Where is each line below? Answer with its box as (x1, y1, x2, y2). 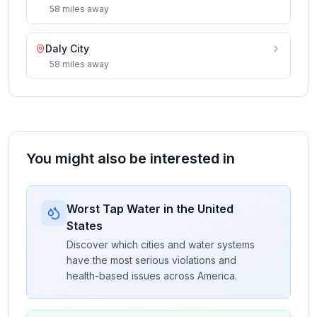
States (67, 219, 103, 233)
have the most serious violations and (67, 254, 236, 266)
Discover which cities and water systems (67, 238, 255, 250)
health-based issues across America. (67, 270, 237, 282)
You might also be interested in (26, 150, 235, 167)
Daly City (45, 42, 89, 54)
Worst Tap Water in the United (67, 202, 234, 216)
